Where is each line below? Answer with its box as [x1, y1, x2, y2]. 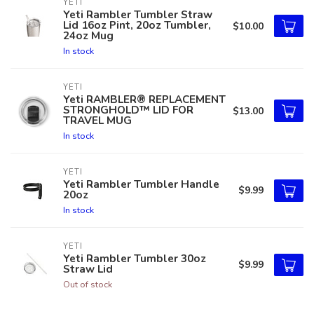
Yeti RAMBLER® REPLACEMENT [63, 92, 226, 107]
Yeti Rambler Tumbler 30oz [63, 251, 206, 266]
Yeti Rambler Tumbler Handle [63, 177, 219, 191]
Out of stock [63, 278, 112, 290]
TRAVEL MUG [63, 113, 132, 128]
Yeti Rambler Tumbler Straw [63, 7, 212, 22]
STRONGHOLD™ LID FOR [63, 102, 193, 117]
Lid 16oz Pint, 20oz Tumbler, [63, 18, 211, 32]
